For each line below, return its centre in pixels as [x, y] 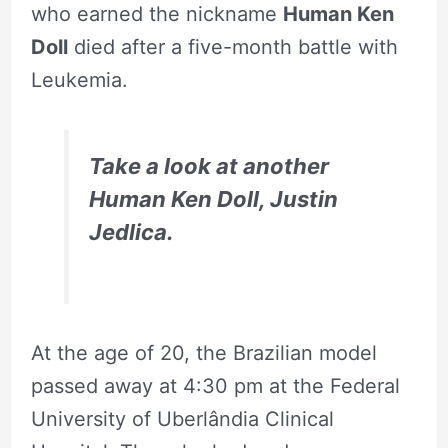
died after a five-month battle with [232, 46]
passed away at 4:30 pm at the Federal [215, 385]
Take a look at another [208, 165]
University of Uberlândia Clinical [182, 418]
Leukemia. [79, 79]
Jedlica [127, 231]
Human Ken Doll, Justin [213, 198]
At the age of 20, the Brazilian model [203, 352]
